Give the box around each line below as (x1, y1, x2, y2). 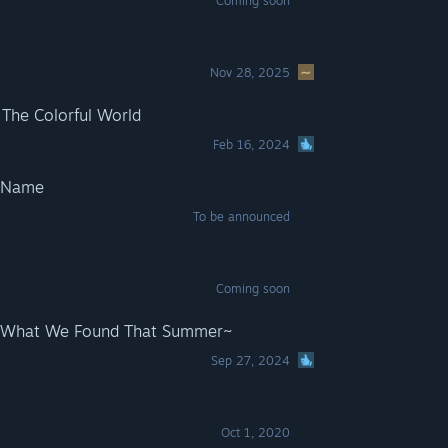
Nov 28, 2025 (210, 65, 291, 80)
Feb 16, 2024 (213, 137, 291, 152)
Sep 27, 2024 (211, 353, 291, 368)
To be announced (193, 209, 291, 224)
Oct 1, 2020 (221, 425, 291, 440)
